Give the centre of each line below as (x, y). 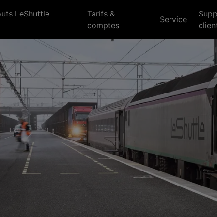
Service (174, 19)
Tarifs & (101, 14)
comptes (103, 25)
